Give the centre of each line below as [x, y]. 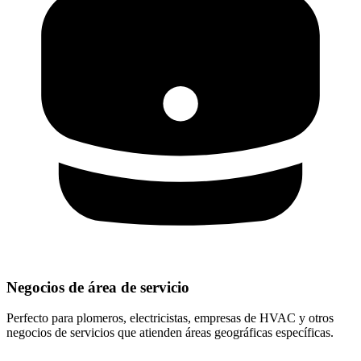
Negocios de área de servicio [98, 287]
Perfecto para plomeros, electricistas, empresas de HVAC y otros [170, 318]
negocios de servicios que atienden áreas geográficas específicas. [170, 333]
